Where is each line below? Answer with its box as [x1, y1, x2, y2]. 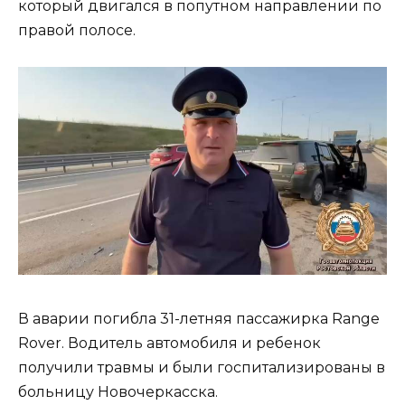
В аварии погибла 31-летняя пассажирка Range [18, 310, 380, 328]
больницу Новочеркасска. [18, 383, 218, 401]
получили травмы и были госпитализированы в [18, 359, 385, 377]
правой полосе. [18, 21, 136, 39]
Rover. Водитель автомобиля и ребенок [18, 334, 321, 353]
